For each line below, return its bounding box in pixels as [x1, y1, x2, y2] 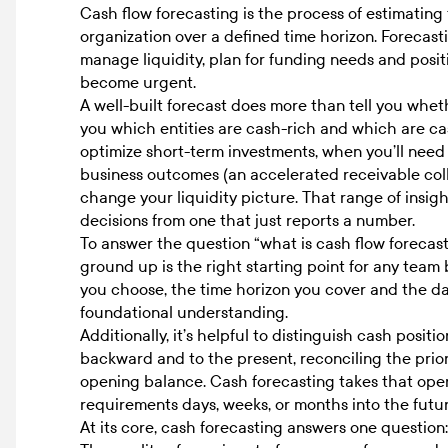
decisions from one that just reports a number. [80, 210, 415, 230]
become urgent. [80, 72, 196, 92]
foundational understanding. [80, 302, 288, 322]
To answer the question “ [80, 233, 260, 253]
